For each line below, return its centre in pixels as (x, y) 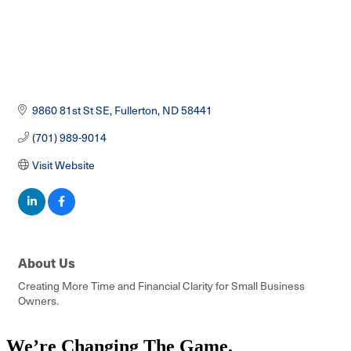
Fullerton (136, 110)
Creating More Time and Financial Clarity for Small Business (161, 285)
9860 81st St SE (71, 110)
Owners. (38, 300)
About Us (47, 262)
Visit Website (63, 165)
